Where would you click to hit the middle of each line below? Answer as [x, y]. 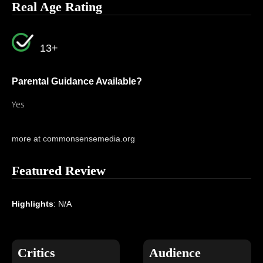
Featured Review [59, 171]
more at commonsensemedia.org [73, 139]
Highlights [33, 204]
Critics [36, 253]
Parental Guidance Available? [77, 81]
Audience [175, 253]
